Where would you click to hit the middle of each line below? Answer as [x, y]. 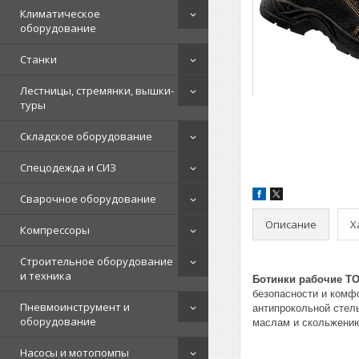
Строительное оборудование [97, 261]
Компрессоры [55, 230]
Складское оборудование [86, 136]
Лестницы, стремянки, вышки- [97, 91]
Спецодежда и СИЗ [68, 167]
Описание [291, 224]
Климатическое [60, 14]
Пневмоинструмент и [75, 307]
